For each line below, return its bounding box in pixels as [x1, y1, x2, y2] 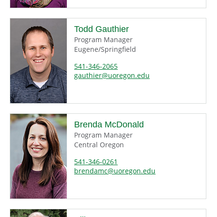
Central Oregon [74, 140, 124, 150]
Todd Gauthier [74, 24, 129, 34]
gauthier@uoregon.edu [74, 71, 150, 80]
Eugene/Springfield [74, 45, 137, 54]
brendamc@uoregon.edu [74, 166, 156, 176]
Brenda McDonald [74, 120, 144, 130]
